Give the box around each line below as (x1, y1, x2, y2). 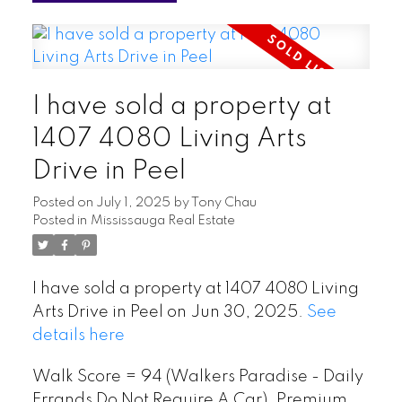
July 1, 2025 (95, 197, 170, 210)
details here (31, 328, 125, 345)
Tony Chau (190, 197, 257, 210)
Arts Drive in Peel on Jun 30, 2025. (31, 304, 307, 321)
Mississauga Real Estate (90, 214, 235, 228)
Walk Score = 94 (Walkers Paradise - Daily (31, 368, 363, 385)
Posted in (31, 214, 87, 228)
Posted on (31, 197, 96, 210)
